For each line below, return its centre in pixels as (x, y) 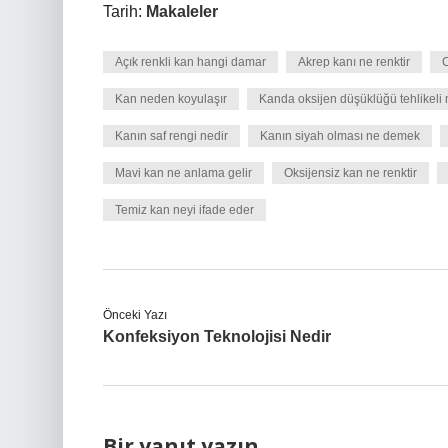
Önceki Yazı (135, 315)
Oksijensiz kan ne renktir (350, 173)
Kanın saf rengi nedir (171, 136)
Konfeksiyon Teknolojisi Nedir (217, 336)
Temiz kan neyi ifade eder (184, 210)
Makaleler (182, 11)
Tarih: (124, 11)
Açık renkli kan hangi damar (190, 62)
